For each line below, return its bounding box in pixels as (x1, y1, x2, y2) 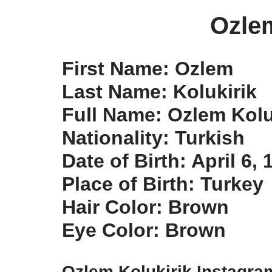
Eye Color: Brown (62, 219, 226, 241)
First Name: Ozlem (62, 58, 233, 80)
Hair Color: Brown (62, 196, 229, 218)
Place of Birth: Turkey (62, 173, 263, 195)
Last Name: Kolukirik (62, 81, 257, 103)
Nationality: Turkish (62, 127, 245, 149)
